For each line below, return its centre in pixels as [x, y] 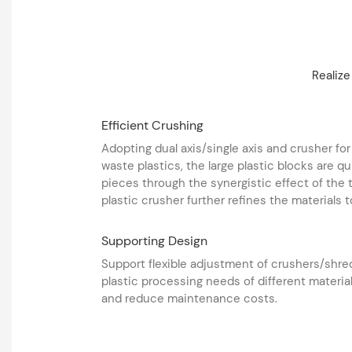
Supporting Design [154, 240]
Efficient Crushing [152, 125]
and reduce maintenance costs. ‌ [191, 299]
